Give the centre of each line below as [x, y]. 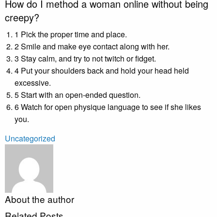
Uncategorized [30, 138]
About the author [39, 199]
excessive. [33, 82]
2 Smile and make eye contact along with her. [92, 46]
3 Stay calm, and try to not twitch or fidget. [85, 58]
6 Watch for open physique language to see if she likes [108, 107]
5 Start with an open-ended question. [77, 94]
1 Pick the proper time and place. [71, 34]
